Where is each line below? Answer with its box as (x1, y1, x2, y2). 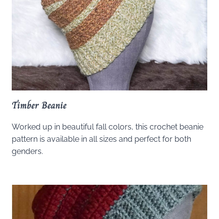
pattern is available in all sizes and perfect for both (12, 134, 191, 144)
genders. (12, 147, 43, 156)
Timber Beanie (12, 98, 66, 113)
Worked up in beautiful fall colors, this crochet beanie (12, 122, 203, 132)
